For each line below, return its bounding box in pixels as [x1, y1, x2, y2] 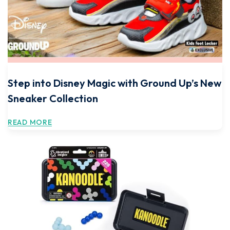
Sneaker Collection [8, 92, 98, 105]
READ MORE [8, 118, 52, 127]
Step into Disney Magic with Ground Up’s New [8, 76, 221, 89]
